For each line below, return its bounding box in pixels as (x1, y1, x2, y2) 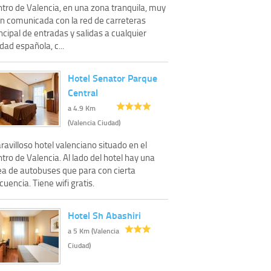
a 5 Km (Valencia (68, 225, 119, 236)
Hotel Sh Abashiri (68, 207, 141, 222)
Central (68, 85, 98, 99)
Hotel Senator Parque (68, 70, 157, 85)
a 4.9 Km (68, 102, 96, 113)
